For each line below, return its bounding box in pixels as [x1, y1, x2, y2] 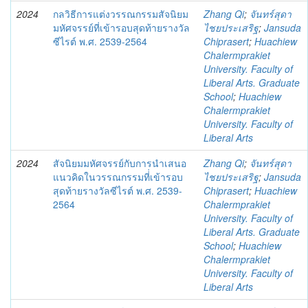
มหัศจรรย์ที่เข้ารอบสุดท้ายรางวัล [53, 21, 190, 34]
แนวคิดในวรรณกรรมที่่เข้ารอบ [53, 170, 183, 184]
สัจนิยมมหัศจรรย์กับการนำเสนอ [53, 156, 186, 170]
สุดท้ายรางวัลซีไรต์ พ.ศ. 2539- [53, 184, 182, 197]
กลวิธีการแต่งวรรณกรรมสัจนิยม [53, 7, 188, 21]
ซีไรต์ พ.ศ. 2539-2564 [53, 34, 147, 48]
